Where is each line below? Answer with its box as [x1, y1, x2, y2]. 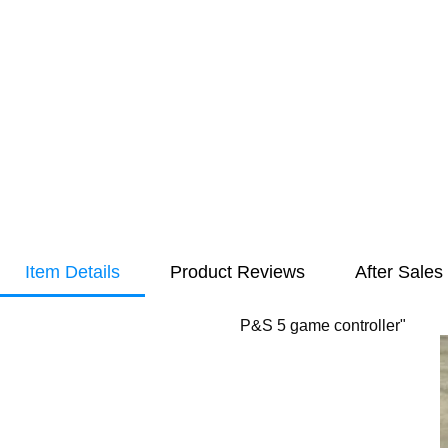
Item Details [25, 262, 120, 282]
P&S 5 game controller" [240, 317, 406, 334]
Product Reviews [170, 262, 305, 282]
